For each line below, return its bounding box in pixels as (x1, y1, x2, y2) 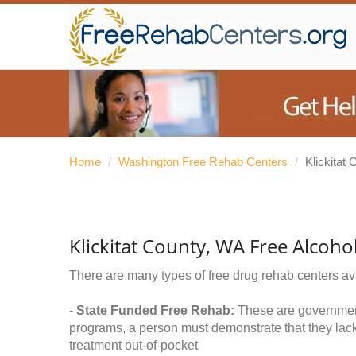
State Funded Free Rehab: (76, 304, 234, 317)
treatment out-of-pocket (69, 339, 198, 352)
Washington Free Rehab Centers (118, 155, 288, 168)
